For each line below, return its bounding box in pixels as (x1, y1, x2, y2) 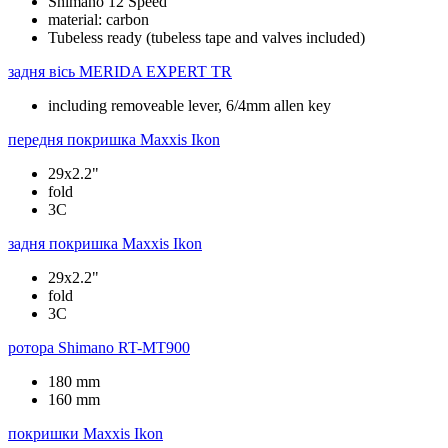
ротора (8, 338, 54, 356)
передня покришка (8, 130, 136, 148)
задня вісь (8, 62, 75, 80)
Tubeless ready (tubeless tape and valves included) (48, 28, 365, 46)
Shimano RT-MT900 (58, 338, 190, 356)
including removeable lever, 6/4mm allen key (48, 96, 331, 114)
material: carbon (48, 10, 149, 28)
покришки (8, 424, 79, 442)
